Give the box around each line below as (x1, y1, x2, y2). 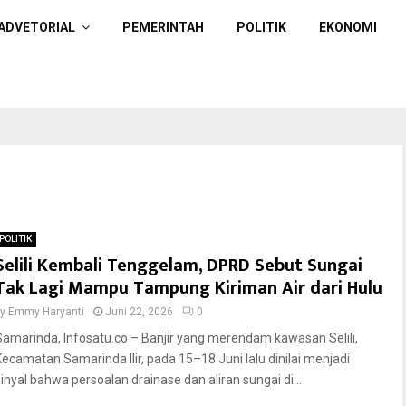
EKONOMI (319, 20, 377, 34)
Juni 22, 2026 (105, 305, 173, 318)
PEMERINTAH (122, 20, 204, 34)
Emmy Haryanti (8, 305, 84, 318)
